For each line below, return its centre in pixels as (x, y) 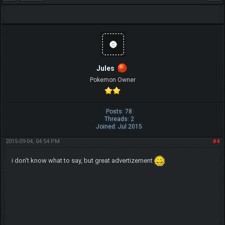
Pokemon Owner (113, 80)
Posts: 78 (119, 112)
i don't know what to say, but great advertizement (83, 161)
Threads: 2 (119, 119)
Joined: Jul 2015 (119, 127)
